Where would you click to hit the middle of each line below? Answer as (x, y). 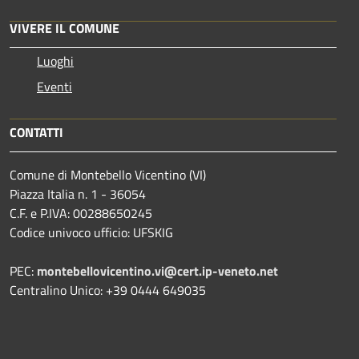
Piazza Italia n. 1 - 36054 (78, 194)
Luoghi (55, 61)
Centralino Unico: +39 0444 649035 (108, 290)
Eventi (54, 87)
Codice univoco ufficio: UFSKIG (91, 233)
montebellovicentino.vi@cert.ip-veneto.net (157, 271)
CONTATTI (36, 133)
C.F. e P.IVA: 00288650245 (81, 214)
